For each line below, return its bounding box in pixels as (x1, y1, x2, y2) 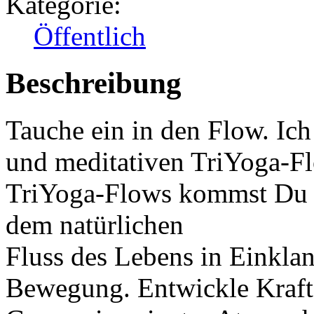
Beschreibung (6, 67, 182, 100)
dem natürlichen (6, 210, 184, 240)
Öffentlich (34, 21, 146, 52)
